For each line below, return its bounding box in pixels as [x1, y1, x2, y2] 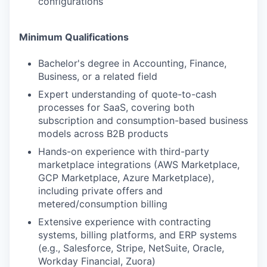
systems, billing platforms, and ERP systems [38, 229, 237, 241]
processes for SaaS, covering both [38, 101, 194, 113]
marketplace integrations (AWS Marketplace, [38, 159, 240, 170]
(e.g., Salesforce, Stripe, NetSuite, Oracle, [38, 242, 224, 254]
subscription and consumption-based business [38, 114, 248, 126]
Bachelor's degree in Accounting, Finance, [38, 57, 226, 69]
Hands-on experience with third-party [38, 145, 209, 157]
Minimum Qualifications [19, 31, 129, 43]
